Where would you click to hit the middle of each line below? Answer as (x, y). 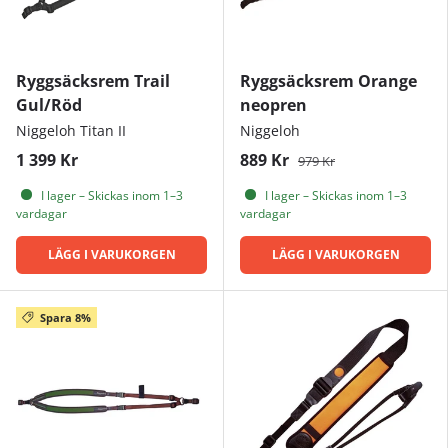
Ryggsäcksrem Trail (93, 80)
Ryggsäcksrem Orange (328, 80)
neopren (273, 104)
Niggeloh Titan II (71, 130)
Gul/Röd (49, 104)
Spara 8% (65, 317)
